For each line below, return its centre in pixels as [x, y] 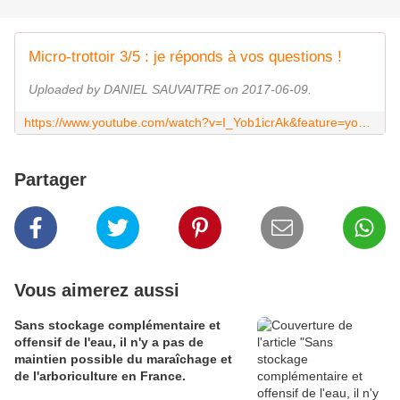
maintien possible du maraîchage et [123, 359]
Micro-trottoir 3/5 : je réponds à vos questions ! [185, 57]
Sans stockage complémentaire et [117, 325]
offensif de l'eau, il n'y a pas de [109, 342]
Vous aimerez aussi [97, 291]
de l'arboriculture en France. [100, 376]
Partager [50, 180]
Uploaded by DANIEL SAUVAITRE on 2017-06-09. [170, 90]
